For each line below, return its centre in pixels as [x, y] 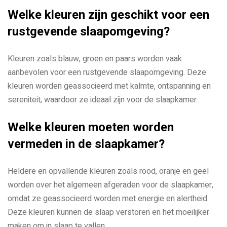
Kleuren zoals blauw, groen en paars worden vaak [95, 59]
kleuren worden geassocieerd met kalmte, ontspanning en [109, 86]
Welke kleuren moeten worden [91, 127]
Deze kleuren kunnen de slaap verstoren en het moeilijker [108, 212]
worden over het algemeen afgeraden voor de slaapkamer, [110, 185]
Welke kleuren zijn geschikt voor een [108, 14]
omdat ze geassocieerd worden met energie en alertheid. [108, 198]
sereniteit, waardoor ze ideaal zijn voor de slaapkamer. [103, 100]
